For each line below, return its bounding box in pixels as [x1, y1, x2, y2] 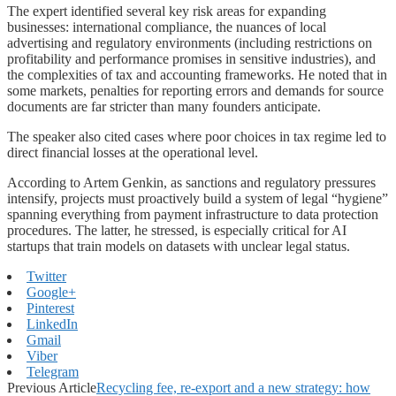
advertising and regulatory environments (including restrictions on [7, 34, 372, 50]
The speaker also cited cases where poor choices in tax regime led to [7, 128, 386, 144]
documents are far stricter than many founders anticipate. [7, 98, 321, 114]
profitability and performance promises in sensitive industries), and [7, 50, 376, 66]
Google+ [27, 284, 76, 300]
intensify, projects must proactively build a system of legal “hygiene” [7, 190, 388, 206]
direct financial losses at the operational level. [7, 144, 258, 160]
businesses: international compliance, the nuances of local [7, 19, 326, 34]
